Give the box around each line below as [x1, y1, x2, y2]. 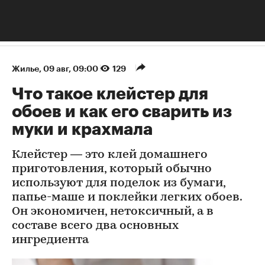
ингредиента [12, 234, 89, 246]
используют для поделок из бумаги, [12, 177, 225, 189]
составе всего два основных [12, 219, 179, 232]
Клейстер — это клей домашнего [12, 148, 208, 161]
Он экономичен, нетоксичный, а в [12, 205, 214, 218]
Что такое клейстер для [12, 85, 208, 102]
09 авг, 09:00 [43, 64, 100, 73]
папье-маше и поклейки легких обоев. [12, 191, 242, 203]
